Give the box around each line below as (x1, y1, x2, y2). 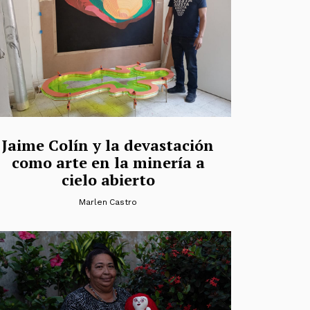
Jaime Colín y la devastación (2, 135, 214, 156)
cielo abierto (61, 170, 155, 190)
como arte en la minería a (11, 152, 205, 173)
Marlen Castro (78, 197, 138, 208)
